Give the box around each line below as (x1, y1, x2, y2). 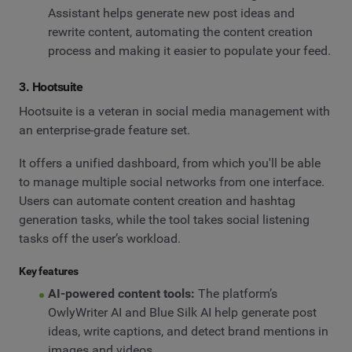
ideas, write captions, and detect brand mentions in (47, 324, 328, 339)
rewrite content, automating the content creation (47, 24, 313, 39)
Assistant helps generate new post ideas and (47, 5, 295, 20)
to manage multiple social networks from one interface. (19, 174, 324, 189)
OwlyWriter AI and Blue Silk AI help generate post (47, 305, 317, 321)
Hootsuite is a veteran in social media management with (19, 104, 330, 119)
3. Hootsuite (19, 79, 83, 94)
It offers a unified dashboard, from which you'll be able (19, 155, 321, 170)
